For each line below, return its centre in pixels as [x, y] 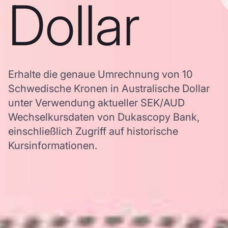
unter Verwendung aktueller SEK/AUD [96, 103]
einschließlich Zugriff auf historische [93, 131]
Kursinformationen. [53, 146]
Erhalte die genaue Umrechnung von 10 [101, 74]
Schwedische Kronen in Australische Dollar [109, 89]
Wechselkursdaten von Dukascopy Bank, [104, 117]
